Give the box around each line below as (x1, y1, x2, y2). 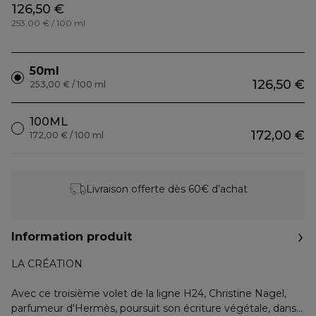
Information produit (11, 230, 132, 243)
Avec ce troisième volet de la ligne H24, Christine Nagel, (11, 287, 286, 300)
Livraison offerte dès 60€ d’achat (85, 182, 248, 195)
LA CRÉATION (11, 257, 83, 270)
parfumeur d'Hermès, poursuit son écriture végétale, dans (11, 302, 296, 315)
